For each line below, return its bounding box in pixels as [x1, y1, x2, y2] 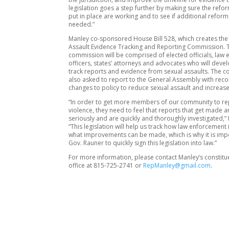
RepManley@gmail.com [143, 161, 211, 170]
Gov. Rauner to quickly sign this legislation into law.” [68, 138, 217, 147]
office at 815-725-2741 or [68, 161, 144, 170]
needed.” [68, 19, 95, 29]
